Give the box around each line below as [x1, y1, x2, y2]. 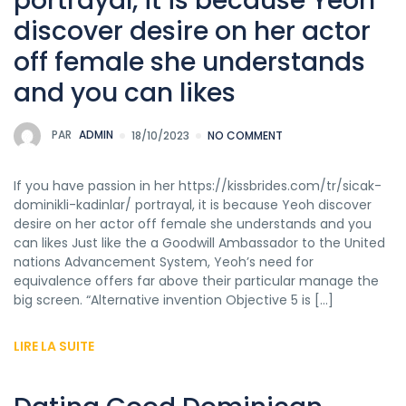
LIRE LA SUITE [14, 336, 94, 355]
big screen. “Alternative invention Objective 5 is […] [14, 290, 333, 309]
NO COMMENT [208, 127, 283, 143]
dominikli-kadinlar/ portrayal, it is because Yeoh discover [14, 195, 372, 214]
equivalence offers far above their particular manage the [14, 271, 379, 290]
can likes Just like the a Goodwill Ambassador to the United [14, 233, 385, 252]
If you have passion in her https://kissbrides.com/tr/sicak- [14, 176, 382, 195]
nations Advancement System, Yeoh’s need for [14, 252, 314, 271]
